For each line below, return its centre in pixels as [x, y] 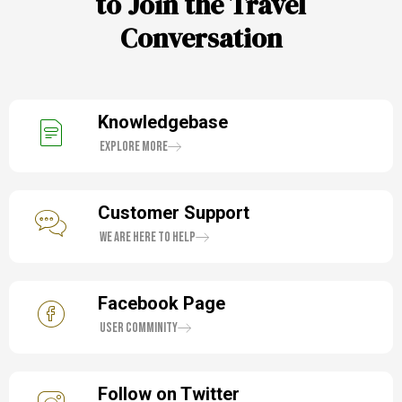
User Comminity [138, 328]
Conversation [201, 39]
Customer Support [173, 213]
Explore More [133, 147]
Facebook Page [161, 304]
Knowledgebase [162, 122]
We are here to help [147, 238]
